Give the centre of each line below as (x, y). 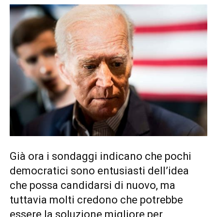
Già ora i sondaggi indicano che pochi (101, 156)
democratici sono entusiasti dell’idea (99, 171)
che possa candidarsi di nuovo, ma (93, 186)
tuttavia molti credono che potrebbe (96, 200)
